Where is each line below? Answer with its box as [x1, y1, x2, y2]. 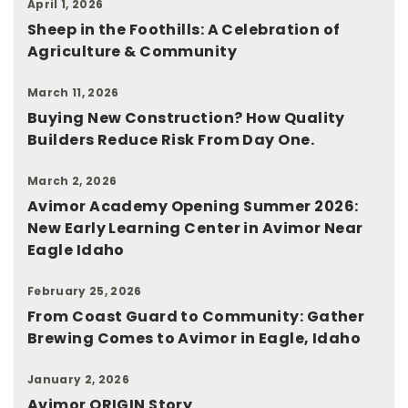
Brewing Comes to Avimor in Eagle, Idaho [27, 327, 362, 349]
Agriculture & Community [27, 40, 238, 62]
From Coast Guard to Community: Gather [27, 305, 365, 327]
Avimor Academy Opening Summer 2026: [27, 195, 359, 217]
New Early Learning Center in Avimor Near [27, 217, 363, 239]
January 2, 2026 [27, 371, 129, 387]
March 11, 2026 [27, 84, 119, 100]
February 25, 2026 [27, 282, 142, 299]
